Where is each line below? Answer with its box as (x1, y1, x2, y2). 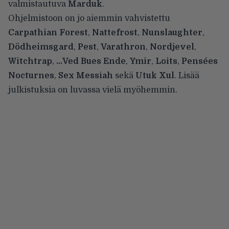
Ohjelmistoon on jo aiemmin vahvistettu (8, 14, 170, 24)
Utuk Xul (135, 71, 174, 81)
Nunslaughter (142, 28, 202, 38)
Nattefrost (92, 28, 138, 38)
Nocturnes (8, 71, 54, 81)
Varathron (101, 42, 146, 52)
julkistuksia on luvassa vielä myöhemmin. (8, 85, 177, 95)
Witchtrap (8, 57, 52, 66)
